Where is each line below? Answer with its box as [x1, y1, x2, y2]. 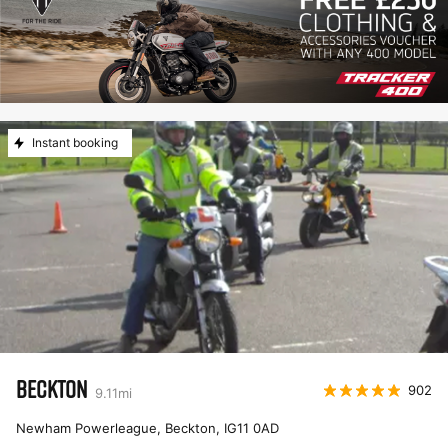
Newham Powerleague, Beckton [16, 420, 216, 436]
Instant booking [32, 135, 118, 150]
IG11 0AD [224, 420, 279, 436]
